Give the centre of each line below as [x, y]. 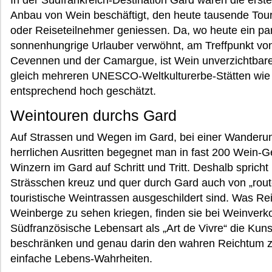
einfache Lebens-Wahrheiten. [81, 259]
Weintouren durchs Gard [93, 116]
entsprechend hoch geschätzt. [83, 91]
